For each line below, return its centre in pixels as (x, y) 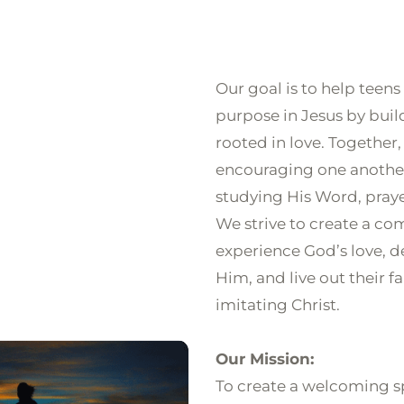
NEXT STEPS (184, 41)
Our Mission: (265, 359)
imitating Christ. (278, 305)
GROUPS (282, 41)
